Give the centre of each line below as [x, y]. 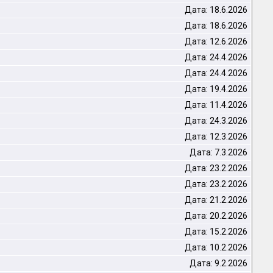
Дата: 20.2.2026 [216, 216]
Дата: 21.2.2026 [216, 200]
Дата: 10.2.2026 [216, 247]
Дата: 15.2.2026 [216, 232]
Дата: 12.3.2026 [216, 136]
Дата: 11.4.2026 [216, 105]
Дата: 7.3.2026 [218, 152]
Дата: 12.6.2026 [216, 41]
